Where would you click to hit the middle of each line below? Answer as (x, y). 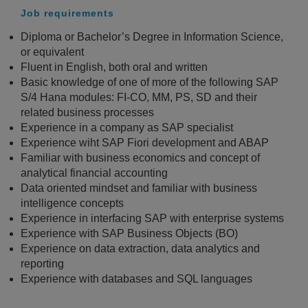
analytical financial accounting (94, 173)
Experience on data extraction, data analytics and (140, 248)
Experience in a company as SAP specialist (127, 127)
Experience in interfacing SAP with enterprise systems (152, 218)
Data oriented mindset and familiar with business (139, 188)
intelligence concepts (72, 203)
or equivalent (52, 52)
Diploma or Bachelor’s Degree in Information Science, (152, 36)
